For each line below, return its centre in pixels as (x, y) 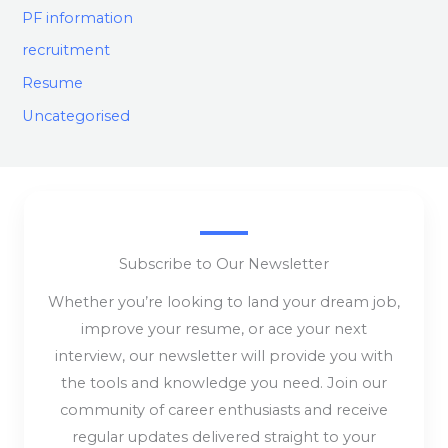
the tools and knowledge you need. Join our (224, 383)
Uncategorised (76, 115)
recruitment (66, 50)
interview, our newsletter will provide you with (224, 356)
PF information (78, 17)
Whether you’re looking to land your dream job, (224, 302)
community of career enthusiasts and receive (224, 410)
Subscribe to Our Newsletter (224, 264)
